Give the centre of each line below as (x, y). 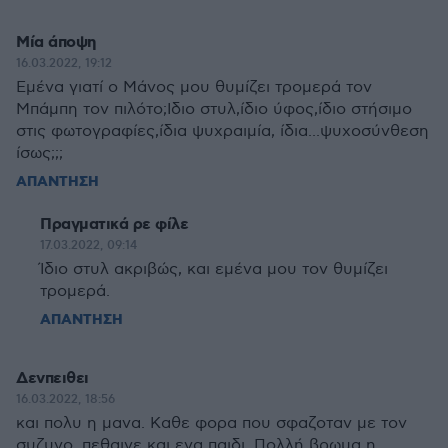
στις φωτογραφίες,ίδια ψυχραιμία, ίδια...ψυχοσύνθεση (222, 131)
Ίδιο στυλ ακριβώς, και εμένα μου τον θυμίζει (214, 269)
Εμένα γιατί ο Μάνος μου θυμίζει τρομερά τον (194, 87)
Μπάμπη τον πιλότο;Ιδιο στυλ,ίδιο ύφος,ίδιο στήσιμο (214, 109)
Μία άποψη (56, 42)
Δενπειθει (52, 378)
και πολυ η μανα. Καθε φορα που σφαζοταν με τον (211, 423)
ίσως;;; (39, 153)
